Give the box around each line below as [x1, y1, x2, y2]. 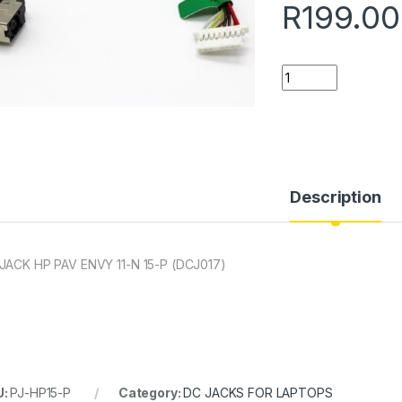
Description [290, 187, 381, 206]
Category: [118, 384, 184, 400]
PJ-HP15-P [10, 384, 72, 400]
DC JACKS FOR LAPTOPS [183, 384, 333, 400]
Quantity [281, 63, 336, 79]
